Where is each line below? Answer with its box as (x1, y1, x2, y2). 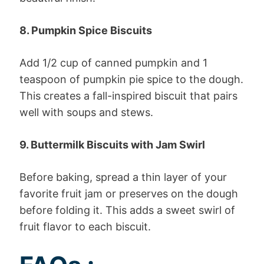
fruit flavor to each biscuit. (19, 220, 151, 233)
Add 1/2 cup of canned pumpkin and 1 (19, 56, 207, 69)
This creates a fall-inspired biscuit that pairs (19, 89, 237, 102)
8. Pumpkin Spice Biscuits (19, 24, 152, 37)
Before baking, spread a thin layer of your (19, 170, 227, 183)
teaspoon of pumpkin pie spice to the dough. (19, 72, 243, 85)
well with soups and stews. (19, 105, 153, 118)
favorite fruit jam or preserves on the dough (19, 187, 238, 200)
